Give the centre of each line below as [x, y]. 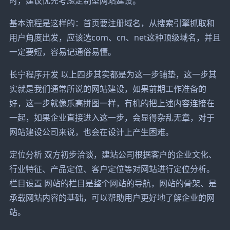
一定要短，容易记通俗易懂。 [62, 52]
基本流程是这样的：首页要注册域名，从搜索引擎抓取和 [112, 23]
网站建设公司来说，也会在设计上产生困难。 [91, 132]
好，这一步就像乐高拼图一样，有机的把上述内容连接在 [112, 103]
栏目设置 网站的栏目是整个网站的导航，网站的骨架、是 [113, 183]
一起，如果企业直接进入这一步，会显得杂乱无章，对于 [112, 117]
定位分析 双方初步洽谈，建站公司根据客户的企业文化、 [113, 154]
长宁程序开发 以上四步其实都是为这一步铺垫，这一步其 [113, 74]
